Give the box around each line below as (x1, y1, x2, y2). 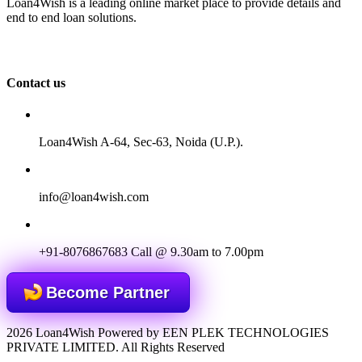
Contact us (6, 75, 65, 90)
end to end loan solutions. (6, 10, 137, 24)
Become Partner (46, 284, 170, 302)
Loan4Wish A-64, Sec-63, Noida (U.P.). (39, 135, 243, 149)
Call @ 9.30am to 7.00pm (131, 245, 263, 259)
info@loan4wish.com (39, 190, 149, 204)
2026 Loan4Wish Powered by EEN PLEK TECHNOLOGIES (6, 326, 329, 340)
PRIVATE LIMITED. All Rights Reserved (6, 340, 225, 355)
